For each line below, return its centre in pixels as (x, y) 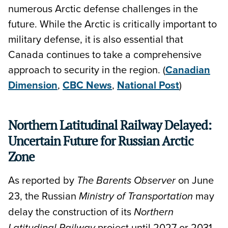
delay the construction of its (71, 211)
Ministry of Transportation (137, 196)
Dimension (33, 84)
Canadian (188, 69)
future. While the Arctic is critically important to (112, 23)
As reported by (42, 180)
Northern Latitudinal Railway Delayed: (110, 125)
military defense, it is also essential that (96, 39)
